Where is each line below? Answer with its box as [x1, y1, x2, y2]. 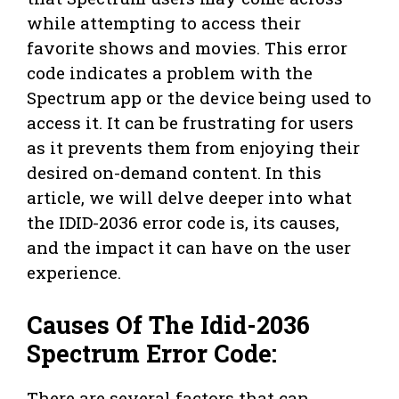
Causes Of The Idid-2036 [27, 308, 310, 340]
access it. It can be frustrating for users [27, 111, 354, 134]
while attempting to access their [27, 12, 301, 35]
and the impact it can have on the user [27, 236, 351, 259]
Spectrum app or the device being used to [27, 86, 371, 110]
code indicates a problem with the [27, 61, 313, 85]
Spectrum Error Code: [27, 337, 277, 369]
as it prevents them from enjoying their [27, 136, 360, 159]
